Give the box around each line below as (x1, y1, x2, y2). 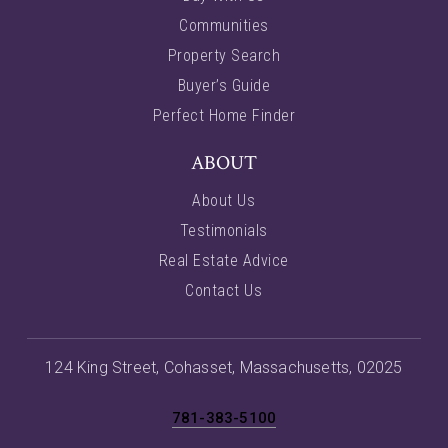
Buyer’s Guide (177, 76, 271, 96)
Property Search (167, 46, 281, 66)
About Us (192, 191, 256, 211)
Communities (179, 16, 269, 36)
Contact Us (185, 281, 263, 301)
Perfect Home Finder (152, 106, 296, 126)
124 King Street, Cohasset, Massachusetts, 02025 (45, 358, 403, 378)
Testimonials (179, 221, 268, 241)
